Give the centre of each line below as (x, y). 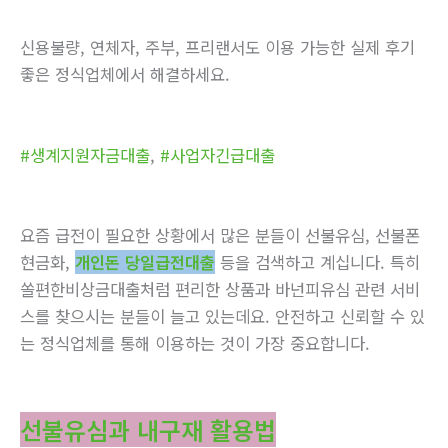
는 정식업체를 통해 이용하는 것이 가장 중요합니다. (195, 342)
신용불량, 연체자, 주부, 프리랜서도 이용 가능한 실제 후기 (217, 47)
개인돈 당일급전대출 (145, 261)
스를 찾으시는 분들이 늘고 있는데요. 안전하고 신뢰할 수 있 (222, 315)
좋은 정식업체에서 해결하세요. (125, 74)
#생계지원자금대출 (85, 154)
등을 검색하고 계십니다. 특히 (317, 261)
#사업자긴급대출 (217, 154)
